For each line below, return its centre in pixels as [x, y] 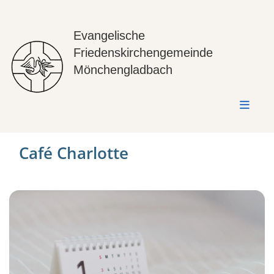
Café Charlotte [74, 153]
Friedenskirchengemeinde [143, 53]
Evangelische [109, 35]
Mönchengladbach [123, 70]
